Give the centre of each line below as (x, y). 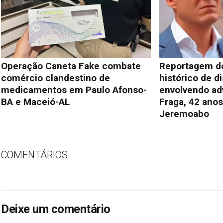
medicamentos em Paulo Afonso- (74, 90)
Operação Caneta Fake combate (71, 66)
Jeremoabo (184, 114)
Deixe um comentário (56, 209)
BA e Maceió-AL (35, 102)
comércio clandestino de (56, 78)
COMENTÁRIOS (34, 155)
